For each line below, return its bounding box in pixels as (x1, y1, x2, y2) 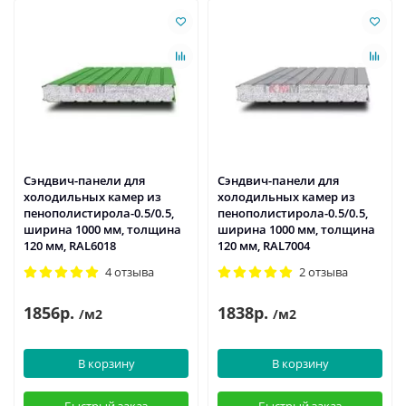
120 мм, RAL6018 (24, 237, 116, 255)
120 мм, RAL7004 (217, 237, 310, 255)
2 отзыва (299, 264, 348, 281)
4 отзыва (105, 264, 154, 281)
